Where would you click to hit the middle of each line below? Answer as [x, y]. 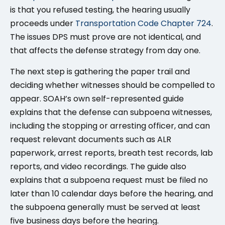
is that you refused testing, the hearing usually [100, 10]
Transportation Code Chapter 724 [143, 24]
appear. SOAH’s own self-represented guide [97, 98]
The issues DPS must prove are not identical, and [105, 37]
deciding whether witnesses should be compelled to [113, 85]
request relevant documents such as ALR [91, 139]
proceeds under [43, 24]
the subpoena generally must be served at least [105, 207]
